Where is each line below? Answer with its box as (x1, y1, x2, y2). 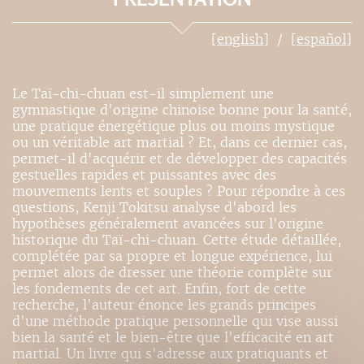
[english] (211, 30, 269, 48)
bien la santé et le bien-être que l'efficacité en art (12, 328, 334, 346)
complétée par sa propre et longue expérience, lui (12, 247, 332, 265)
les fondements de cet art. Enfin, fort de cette (12, 279, 306, 297)
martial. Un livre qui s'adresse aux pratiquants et (12, 344, 328, 362)
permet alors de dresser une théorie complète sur (12, 263, 332, 281)
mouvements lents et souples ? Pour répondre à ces (12, 182, 345, 200)
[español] (291, 30, 352, 48)
